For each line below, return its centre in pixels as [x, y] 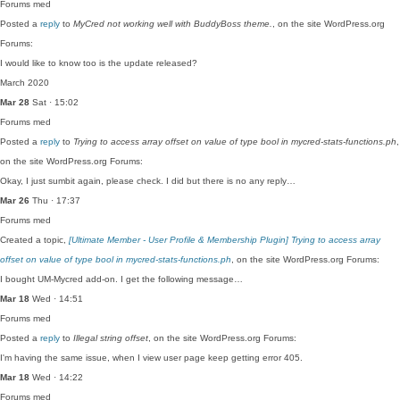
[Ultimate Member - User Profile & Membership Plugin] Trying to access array [225, 240]
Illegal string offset [111, 338]
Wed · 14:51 [56, 299]
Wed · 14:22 [56, 377]
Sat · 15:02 [54, 102]
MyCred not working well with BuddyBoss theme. [173, 24]
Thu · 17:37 [55, 200]
